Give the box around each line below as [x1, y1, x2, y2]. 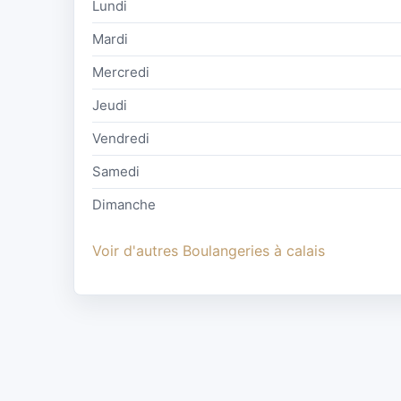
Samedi [92, 163, 140, 181]
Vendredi [92, 130, 149, 148]
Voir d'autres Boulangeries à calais [92, 241, 325, 260]
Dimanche [92, 196, 156, 214]
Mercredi [92, 64, 149, 81]
